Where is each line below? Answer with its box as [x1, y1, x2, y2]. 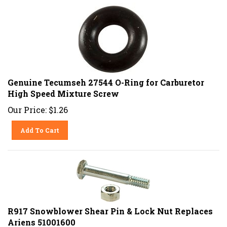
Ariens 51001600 [8, 213, 75, 224]
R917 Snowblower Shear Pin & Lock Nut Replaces [8, 202, 213, 213]
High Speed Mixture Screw [8, 84, 119, 95]
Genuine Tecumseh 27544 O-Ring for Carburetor [8, 73, 204, 84]
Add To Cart [20, 122, 60, 131]
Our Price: [8, 100, 47, 111]
